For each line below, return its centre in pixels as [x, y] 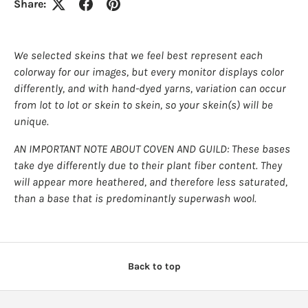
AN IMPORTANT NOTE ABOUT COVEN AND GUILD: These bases [152, 149]
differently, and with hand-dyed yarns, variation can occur [150, 88]
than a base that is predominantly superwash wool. [135, 199]
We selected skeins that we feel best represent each [138, 55]
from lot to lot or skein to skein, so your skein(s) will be [143, 104]
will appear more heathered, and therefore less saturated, [151, 182]
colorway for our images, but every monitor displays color [149, 71]
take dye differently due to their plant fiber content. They [148, 166]
